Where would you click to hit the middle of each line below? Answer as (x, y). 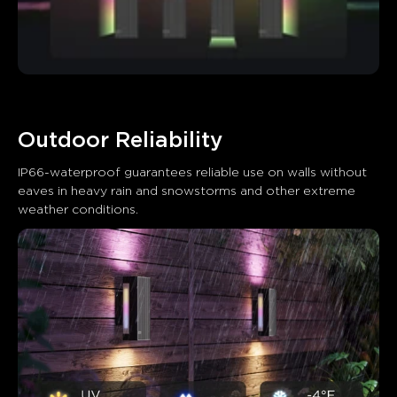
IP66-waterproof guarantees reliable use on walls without (194, 173)
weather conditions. (78, 210)
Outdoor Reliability (120, 141)
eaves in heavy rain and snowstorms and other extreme (188, 192)
